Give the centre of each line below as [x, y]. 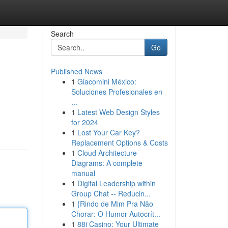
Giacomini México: [107, 81]
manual [83, 173]
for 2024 [84, 122]
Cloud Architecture [107, 153]
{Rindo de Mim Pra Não [115, 204]
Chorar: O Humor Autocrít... [116, 214]
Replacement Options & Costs [119, 142]
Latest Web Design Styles [118, 112]
